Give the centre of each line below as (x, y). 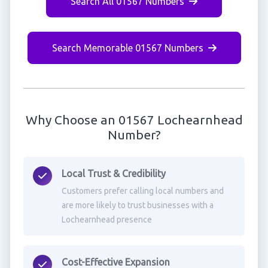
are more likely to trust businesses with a (137, 205)
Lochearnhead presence (106, 220)
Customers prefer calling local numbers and (142, 191)
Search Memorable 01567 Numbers (127, 48)
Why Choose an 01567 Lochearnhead (134, 120)
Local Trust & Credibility (113, 173)
